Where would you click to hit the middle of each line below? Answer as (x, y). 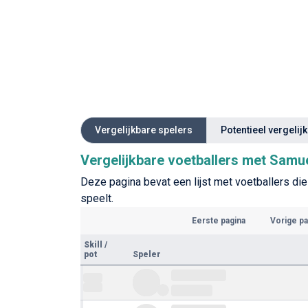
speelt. (97, 198)
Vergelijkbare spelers (144, 130)
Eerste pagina (218, 221)
